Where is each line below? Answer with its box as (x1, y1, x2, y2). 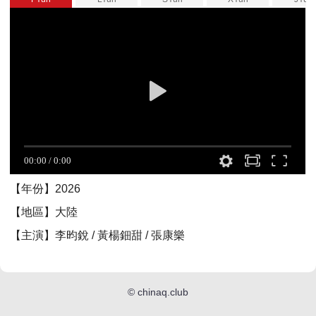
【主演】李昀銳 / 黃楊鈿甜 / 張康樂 (10, 229, 186, 241)
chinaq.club (138, 286, 188, 298)
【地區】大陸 (10, 205, 78, 218)
